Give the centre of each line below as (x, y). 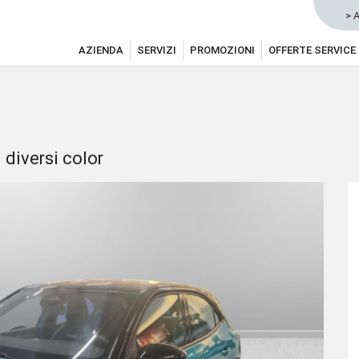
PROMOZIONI (222, 50)
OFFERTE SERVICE (312, 50)
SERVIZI (157, 50)
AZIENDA (101, 50)
